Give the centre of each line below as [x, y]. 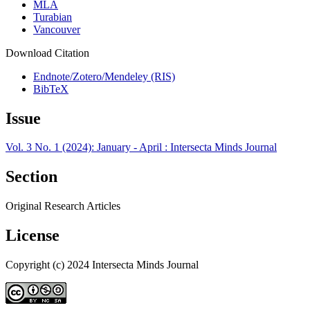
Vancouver [57, 29]
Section [31, 177]
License [33, 236]
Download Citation [47, 53]
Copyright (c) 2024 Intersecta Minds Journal [102, 265]
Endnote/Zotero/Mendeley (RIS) [104, 76]
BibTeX [51, 89]
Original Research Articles [63, 206]
